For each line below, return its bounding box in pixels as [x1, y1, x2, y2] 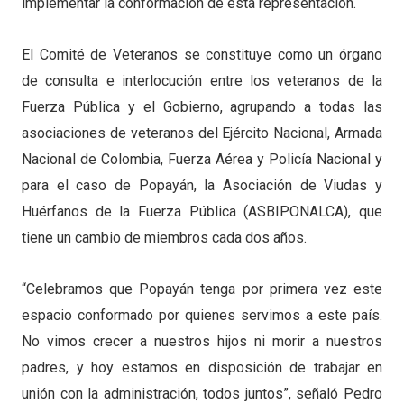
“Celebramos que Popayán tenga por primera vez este [22, 280, 382, 298]
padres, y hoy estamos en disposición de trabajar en [22, 358, 382, 376]
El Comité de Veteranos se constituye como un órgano [22, 45, 382, 63]
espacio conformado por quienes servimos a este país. [22, 306, 382, 324]
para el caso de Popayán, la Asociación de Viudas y [22, 176, 382, 194]
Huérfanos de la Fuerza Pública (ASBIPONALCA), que [22, 202, 382, 220]
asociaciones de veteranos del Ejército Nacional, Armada [22, 124, 382, 142]
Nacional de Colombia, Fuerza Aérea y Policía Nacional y [22, 150, 382, 168]
